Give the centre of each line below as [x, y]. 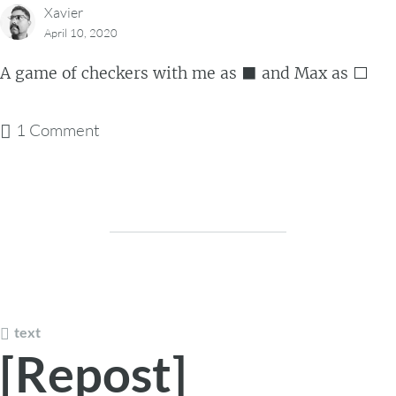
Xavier [64, 12]
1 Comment [58, 130]
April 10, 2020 [81, 32]
